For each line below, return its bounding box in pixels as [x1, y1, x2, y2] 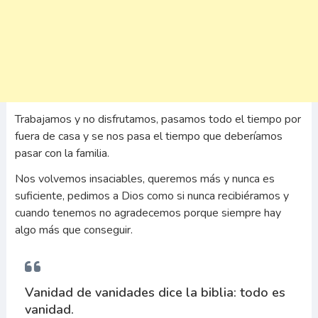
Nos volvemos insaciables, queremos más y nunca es [14, 171, 275, 187]
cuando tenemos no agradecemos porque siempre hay [14, 205, 281, 221]
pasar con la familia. [14, 146, 109, 161]
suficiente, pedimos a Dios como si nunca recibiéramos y [14, 188, 289, 204]
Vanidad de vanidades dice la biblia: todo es [24, 284, 285, 301]
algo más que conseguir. [14, 222, 133, 238]
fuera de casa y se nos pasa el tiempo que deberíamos [14, 128, 283, 144]
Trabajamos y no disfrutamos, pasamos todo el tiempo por [14, 111, 301, 127]
